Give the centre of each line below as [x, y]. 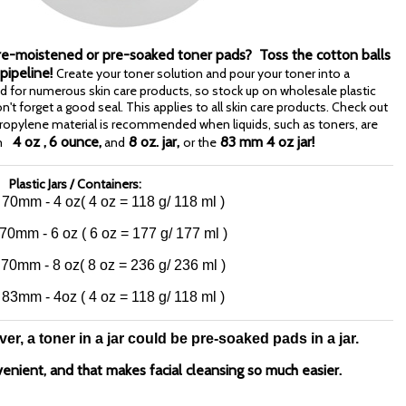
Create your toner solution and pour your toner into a [203, 73]
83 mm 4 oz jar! [267, 141]
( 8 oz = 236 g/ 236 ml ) [153, 265]
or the [200, 142]
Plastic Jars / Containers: [76, 184]
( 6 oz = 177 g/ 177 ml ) [155, 233]
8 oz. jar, [156, 141]
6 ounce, [75, 141]
